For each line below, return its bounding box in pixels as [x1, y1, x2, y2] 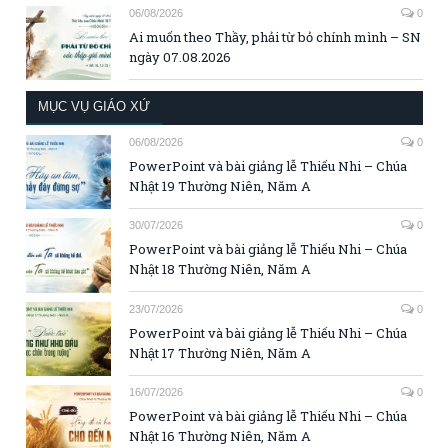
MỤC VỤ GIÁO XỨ [37, 99, 150, 115]
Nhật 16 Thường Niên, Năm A [129, 426, 311, 445]
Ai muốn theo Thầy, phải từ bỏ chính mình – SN [129, 28, 421, 47]
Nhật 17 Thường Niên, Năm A [129, 343, 311, 362]
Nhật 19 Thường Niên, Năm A [129, 177, 311, 196]
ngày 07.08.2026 [129, 48, 231, 67]
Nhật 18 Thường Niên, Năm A [129, 260, 311, 279]
